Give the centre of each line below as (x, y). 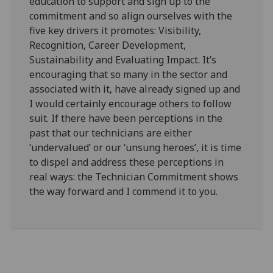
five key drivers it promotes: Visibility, (115, 31)
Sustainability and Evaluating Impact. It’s (123, 60)
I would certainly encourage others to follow (131, 104)
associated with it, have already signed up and (135, 89)
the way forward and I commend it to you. (124, 192)
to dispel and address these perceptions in (127, 162)
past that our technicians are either (111, 133)
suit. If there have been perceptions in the (126, 119)
